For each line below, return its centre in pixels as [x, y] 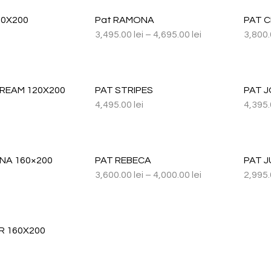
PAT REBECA [123, 160]
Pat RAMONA [124, 20]
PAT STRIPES [124, 90]
